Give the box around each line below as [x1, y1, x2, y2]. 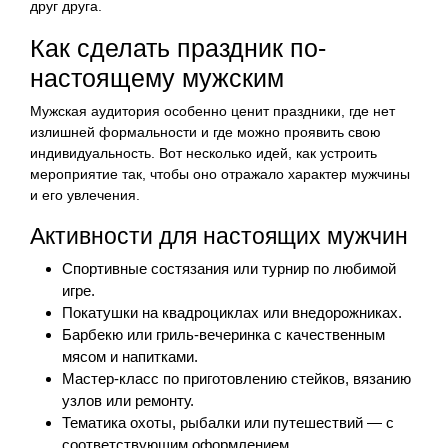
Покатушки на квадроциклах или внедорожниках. [62, 303, 402, 321]
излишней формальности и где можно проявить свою [30, 123, 381, 140]
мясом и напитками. [62, 347, 198, 365]
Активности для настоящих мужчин [30, 222, 408, 249]
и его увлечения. [30, 186, 140, 203]
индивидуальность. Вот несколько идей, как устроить [30, 144, 377, 161]
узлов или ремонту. [62, 391, 194, 409]
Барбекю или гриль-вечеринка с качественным [62, 325, 385, 343]
